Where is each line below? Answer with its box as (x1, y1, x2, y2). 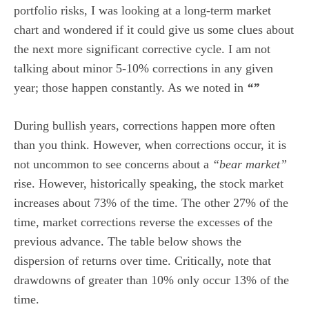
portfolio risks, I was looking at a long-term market (14, 3, 271, 17)
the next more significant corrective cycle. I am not (14, 41, 270, 56)
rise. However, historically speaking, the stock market (14, 176, 283, 190)
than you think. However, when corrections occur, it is (14, 137, 286, 152)
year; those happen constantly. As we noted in (14, 80, 247, 94)
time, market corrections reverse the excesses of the (14, 215, 272, 229)
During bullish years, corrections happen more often (14, 118, 275, 132)
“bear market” (212, 157, 287, 171)
